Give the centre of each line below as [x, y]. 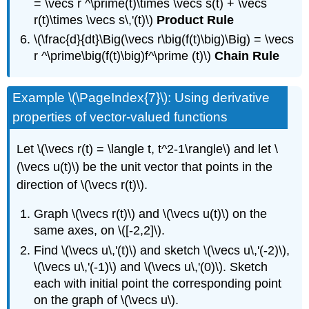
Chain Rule [247, 56]
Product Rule [196, 20]
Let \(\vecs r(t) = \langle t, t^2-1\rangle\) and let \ [148, 149]
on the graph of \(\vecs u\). [107, 300]
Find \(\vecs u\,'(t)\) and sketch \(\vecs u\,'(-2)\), [162, 250]
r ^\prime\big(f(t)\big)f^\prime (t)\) [124, 56]
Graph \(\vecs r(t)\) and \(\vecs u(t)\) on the [151, 214]
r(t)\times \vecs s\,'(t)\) [96, 20]
